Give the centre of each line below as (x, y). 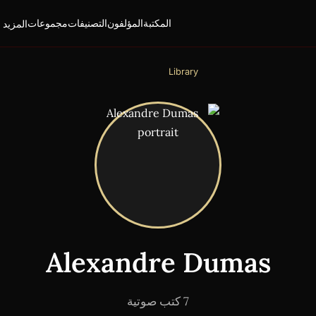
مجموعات (47, 24)
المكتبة (157, 24)
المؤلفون (125, 24)
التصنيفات (87, 24)
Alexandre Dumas (158, 262)
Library (183, 71)
